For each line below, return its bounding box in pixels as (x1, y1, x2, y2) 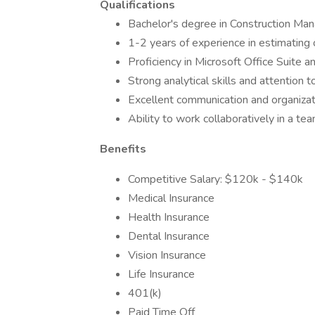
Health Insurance (128, 210, 210, 225)
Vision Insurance (128, 247, 206, 263)
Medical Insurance (128, 191, 214, 206)
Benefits (100, 141, 146, 157)
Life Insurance (128, 266, 195, 282)
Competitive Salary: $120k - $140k (128, 172, 303, 187)
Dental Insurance (128, 229, 210, 244)
